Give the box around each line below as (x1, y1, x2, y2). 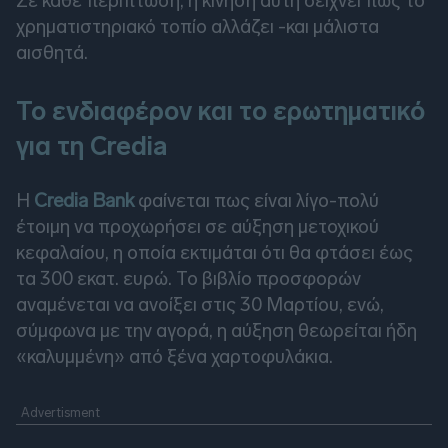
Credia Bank (34, 189, 134, 213)
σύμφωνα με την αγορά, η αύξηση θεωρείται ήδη (16, 319, 417, 343)
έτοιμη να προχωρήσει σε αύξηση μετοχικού (16, 215, 379, 239)
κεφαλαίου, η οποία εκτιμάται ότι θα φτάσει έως (16, 241, 413, 265)
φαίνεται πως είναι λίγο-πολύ (134, 189, 379, 213)
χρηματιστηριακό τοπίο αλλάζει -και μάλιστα (16, 15, 379, 39)
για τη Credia (16, 131, 167, 163)
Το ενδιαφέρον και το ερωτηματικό (16, 96, 425, 128)
